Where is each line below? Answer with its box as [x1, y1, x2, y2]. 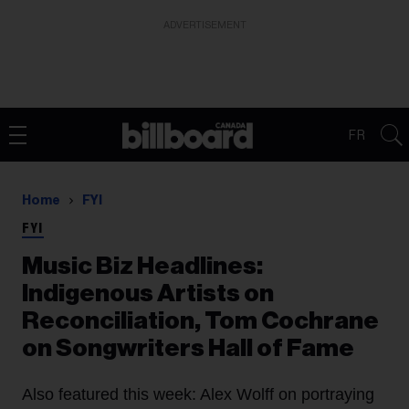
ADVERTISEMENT [163, 20, 246, 30]
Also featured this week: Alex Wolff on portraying [22, 385, 374, 404]
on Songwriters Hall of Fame [22, 336, 354, 361]
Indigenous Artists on [22, 281, 274, 306]
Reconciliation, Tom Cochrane [22, 309, 379, 333]
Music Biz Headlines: [22, 254, 263, 278]
